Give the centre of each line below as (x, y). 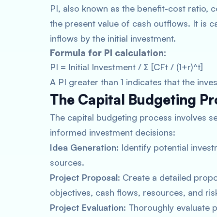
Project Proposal (84, 177)
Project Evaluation (87, 207)
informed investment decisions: (113, 132)
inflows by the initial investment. (113, 38)
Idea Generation (83, 147)
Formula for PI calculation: (108, 53)
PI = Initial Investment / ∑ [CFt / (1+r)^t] (126, 67)
